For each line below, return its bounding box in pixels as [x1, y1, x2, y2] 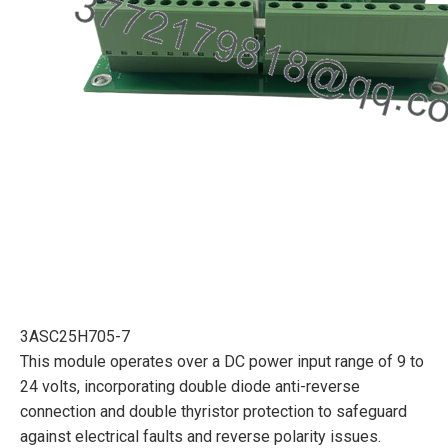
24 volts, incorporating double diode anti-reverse [20, 377, 360, 396]
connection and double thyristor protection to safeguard [20, 402, 407, 421]
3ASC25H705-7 [20, 327, 130, 346]
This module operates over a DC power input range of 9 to [20, 352, 424, 371]
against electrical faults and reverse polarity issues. [20, 427, 381, 446]
